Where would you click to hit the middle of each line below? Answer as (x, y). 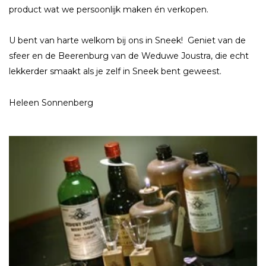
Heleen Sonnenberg (51, 102)
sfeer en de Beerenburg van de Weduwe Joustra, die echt (129, 56)
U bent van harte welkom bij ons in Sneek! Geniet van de (127, 41)
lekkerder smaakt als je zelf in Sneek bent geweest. (115, 72)
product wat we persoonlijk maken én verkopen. (109, 10)
